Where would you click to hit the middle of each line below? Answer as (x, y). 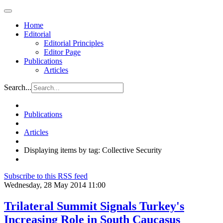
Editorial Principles (74, 43)
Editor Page (62, 52)
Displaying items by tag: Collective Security (93, 150)
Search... (18, 87)
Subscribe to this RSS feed (46, 176)
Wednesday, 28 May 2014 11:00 (55, 185)
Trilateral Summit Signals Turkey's (94, 206)
